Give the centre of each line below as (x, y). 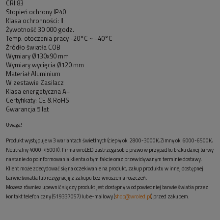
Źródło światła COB (33, 47)
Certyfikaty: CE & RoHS (38, 100)
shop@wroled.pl (133, 197)
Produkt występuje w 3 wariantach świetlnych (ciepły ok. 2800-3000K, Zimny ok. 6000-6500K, (109, 141)
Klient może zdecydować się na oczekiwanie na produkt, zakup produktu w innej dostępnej (105, 169)
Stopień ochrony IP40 (36, 12)
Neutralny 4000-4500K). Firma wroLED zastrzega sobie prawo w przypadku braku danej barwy (110, 150)
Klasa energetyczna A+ (38, 92)
